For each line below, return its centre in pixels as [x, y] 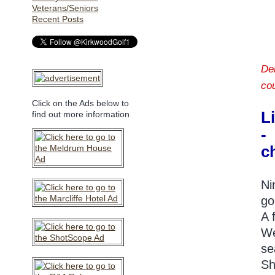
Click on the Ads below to [80, 103]
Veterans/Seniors [65, 8]
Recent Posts [58, 19]
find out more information [81, 114]
